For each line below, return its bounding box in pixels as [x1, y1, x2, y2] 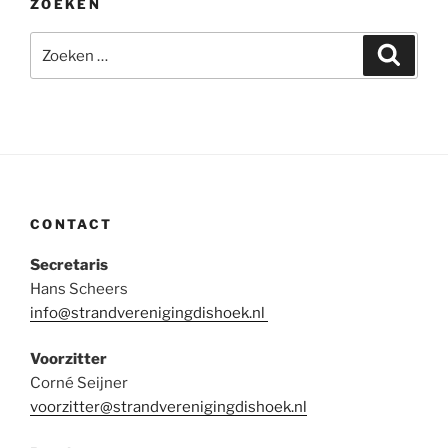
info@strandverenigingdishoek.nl [30, 303, 268, 322]
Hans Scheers [30, 279, 128, 298]
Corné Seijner [30, 374, 128, 393]
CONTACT [30, 216, 113, 233]
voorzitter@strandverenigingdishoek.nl [30, 398, 307, 417]
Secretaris [30, 255, 108, 274]
